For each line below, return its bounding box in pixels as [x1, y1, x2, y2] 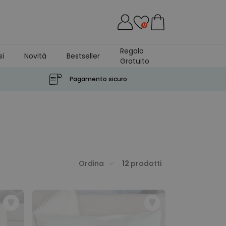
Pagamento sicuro [70, 75, 128, 83]
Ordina [79, 158, 104, 168]
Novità [24, 50, 46, 61]
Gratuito [120, 55, 149, 66]
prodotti [131, 158, 161, 168]
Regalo [120, 45, 144, 56]
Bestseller [66, 50, 100, 61]
